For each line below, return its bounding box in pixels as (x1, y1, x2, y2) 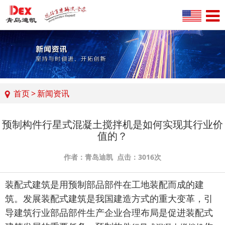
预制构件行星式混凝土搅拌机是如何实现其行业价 (2, 118, 223, 131)
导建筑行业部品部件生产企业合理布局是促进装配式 (5, 208, 213, 218)
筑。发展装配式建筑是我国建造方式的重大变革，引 (5, 194, 213, 204)
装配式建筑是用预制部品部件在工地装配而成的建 (5, 180, 204, 190)
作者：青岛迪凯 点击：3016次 (64, 152, 161, 162)
